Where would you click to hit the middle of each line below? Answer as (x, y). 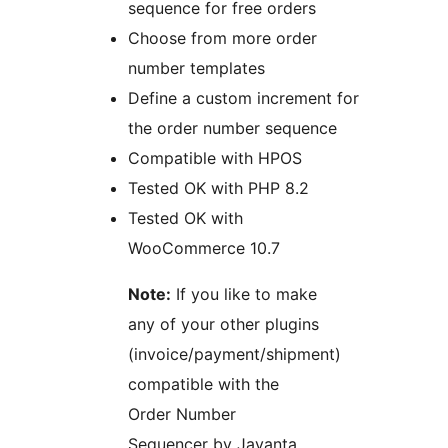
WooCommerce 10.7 (204, 248)
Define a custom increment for (243, 98)
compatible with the (203, 384)
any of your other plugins (223, 324)
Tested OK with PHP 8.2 (218, 188)
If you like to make (244, 294)
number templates (196, 68)
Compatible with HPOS (215, 158)
